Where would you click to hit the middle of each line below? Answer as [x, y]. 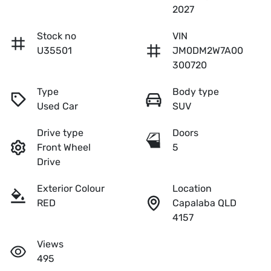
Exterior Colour [71, 189]
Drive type [60, 133]
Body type [196, 92]
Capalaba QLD [204, 203]
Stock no [57, 36]
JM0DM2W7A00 [208, 51]
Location [192, 189]
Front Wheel [64, 148]
